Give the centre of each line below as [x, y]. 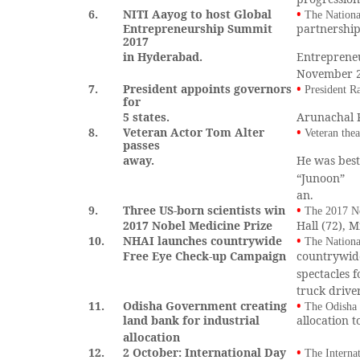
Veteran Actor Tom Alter [194, 132]
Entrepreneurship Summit [198, 29]
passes [142, 145]
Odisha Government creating [205, 306]
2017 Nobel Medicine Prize [198, 225]
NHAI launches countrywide [203, 241]
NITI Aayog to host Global [198, 14]
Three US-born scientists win [205, 210]
